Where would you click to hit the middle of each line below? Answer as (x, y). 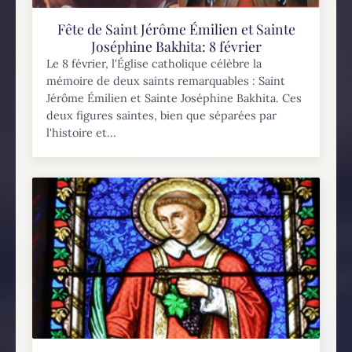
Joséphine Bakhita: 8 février (176, 46)
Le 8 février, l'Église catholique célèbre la (154, 64)
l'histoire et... (82, 133)
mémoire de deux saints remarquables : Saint (166, 81)
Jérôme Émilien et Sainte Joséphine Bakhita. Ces (174, 99)
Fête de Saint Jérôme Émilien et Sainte (176, 29)
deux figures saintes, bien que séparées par (162, 116)
